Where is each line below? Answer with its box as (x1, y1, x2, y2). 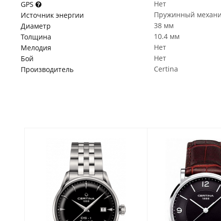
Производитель (21, 65, 74, 74)
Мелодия (21, 43, 51, 52)
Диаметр (21, 21, 51, 31)
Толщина (21, 32, 51, 41)
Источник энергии (21, 10, 84, 20)
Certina (154, 64, 178, 74)
